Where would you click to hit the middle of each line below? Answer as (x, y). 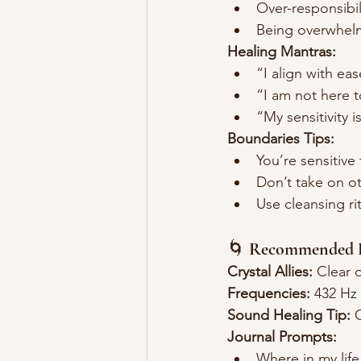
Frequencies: (269, 294)
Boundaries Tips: (281, 139)
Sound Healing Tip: (289, 315)
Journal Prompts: (282, 337)
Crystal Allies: (270, 272)
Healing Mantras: (282, 52)
